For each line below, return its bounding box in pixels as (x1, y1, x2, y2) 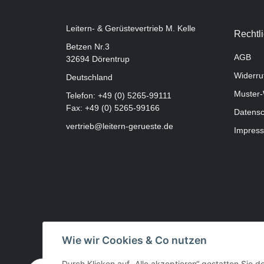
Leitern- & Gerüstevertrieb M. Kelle (66, 23, 196, 33)
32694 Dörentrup (66, 54, 130, 64)
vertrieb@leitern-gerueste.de (66, 121, 173, 131)
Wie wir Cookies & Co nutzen (62, 234, 207, 247)
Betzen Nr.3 (66, 41, 110, 51)
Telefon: (66, 90, 98, 100)
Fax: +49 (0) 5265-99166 (66, 103, 160, 113)
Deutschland (66, 72, 113, 82)
